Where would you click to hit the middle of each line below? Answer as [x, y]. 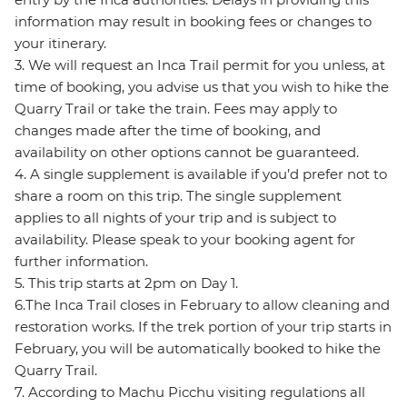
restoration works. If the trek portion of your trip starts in [203, 327]
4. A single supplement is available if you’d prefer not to [201, 174]
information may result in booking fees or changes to [193, 22]
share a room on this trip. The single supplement [178, 196]
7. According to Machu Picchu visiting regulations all [190, 392]
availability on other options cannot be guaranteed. [187, 153]
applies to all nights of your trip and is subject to [175, 218]
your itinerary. [60, 44]
